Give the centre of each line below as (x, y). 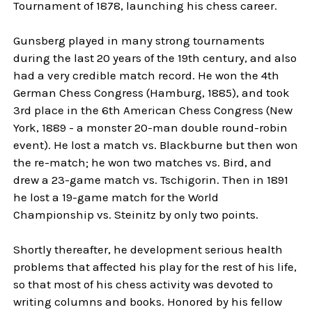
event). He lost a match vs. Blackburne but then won (156, 145)
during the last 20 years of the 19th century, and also (155, 58)
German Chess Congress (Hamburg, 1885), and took (152, 93)
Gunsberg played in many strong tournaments (139, 40)
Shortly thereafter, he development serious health (148, 249)
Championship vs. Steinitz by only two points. (136, 214)
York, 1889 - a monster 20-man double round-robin (151, 127)
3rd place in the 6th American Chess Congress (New (153, 110)
